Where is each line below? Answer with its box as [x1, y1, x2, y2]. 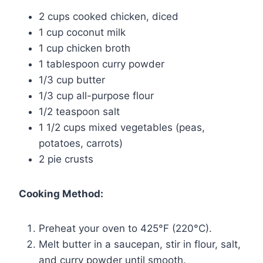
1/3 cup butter [39, 73, 105, 86]
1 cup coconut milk [39, 26, 126, 38]
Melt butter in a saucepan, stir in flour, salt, [39, 238, 241, 250]
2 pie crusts [39, 153, 93, 165]
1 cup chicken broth [39, 42, 130, 54]
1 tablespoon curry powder [39, 58, 164, 70]
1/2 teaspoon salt [39, 105, 120, 117]
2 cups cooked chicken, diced [39, 10, 178, 22]
